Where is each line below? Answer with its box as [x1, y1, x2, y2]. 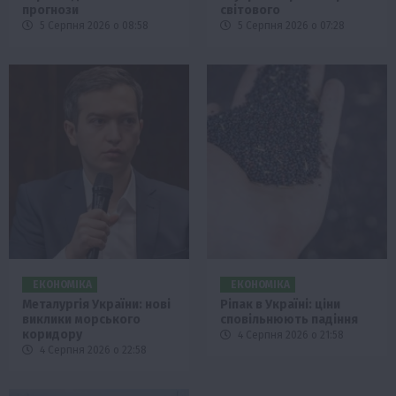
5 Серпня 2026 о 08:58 [37, 19, 148, 33]
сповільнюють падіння [220, 312, 358, 328]
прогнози [22, 3, 79, 19]
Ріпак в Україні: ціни [220, 297, 340, 313]
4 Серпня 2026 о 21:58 [235, 329, 344, 342]
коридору [22, 327, 82, 343]
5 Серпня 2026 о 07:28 [235, 19, 345, 33]
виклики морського [22, 312, 141, 328]
